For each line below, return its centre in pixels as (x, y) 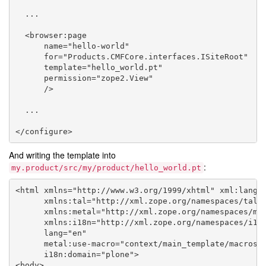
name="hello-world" (72, 46)
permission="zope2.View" (84, 78)
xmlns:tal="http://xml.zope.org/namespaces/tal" (139, 201)
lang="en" (51, 233)
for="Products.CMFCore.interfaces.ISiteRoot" (132, 56)
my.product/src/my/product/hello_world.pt (106, 168)
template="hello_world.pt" (89, 67)
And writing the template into (62, 155)
